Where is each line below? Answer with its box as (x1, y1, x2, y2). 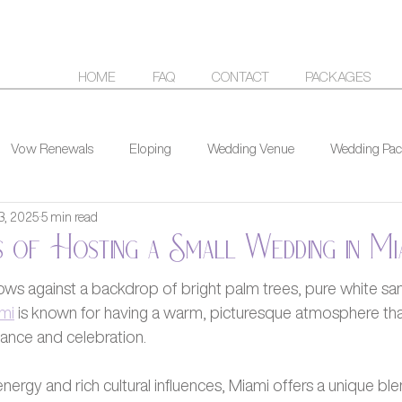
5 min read (41, 210, 98, 223)
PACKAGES (305, 70, 371, 83)
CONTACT (212, 70, 269, 83)
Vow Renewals (11, 141, 93, 155)
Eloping (129, 141, 171, 155)
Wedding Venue (207, 141, 294, 155)
